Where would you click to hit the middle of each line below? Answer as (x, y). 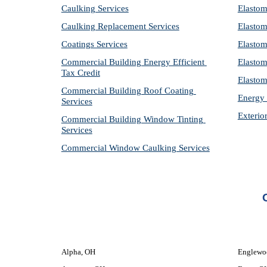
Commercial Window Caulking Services (135, 148)
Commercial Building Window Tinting (132, 119)
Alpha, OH (78, 252)
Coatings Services (94, 44)
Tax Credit (80, 73)
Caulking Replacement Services (120, 26)
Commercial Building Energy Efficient (133, 62)
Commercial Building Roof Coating (127, 91)
